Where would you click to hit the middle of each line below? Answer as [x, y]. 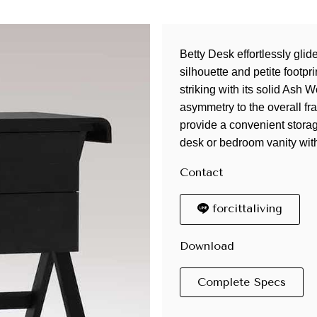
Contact [201, 172]
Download [207, 246]
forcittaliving [247, 208]
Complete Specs [242, 282]
